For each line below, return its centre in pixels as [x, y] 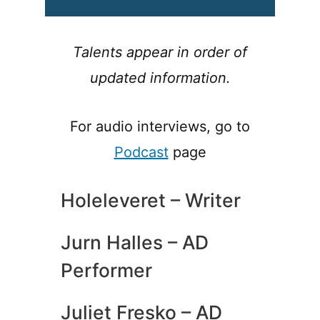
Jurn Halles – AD [134, 242]
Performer [106, 270]
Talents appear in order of [160, 52]
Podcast [141, 152]
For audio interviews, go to [160, 126]
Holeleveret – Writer [150, 200]
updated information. [160, 77]
